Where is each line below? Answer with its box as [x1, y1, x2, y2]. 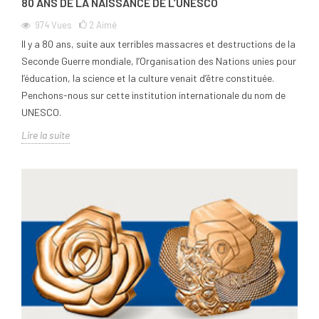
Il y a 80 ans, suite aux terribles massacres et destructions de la [21, 37, 296, 50]
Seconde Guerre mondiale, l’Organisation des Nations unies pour [21, 54, 296, 67]
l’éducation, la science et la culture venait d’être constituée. [21, 71, 274, 84]
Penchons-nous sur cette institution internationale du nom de [21, 88, 286, 101]
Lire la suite [21, 128, 70, 141]
